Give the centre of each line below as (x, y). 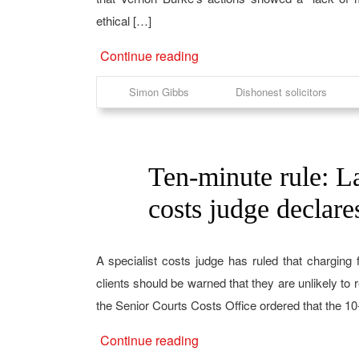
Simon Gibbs (159, 92)
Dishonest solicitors (281, 92)
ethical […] (123, 20)
